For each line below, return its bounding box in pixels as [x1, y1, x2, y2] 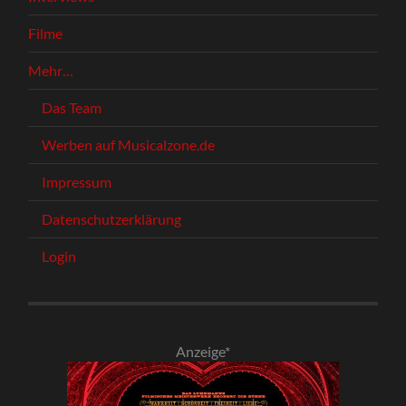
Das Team [42, 98, 102, 116]
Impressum [42, 172, 112, 190]
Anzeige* [175, 342, 230, 360]
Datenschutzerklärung [42, 209, 182, 227]
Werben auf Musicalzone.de [42, 135, 216, 153]
